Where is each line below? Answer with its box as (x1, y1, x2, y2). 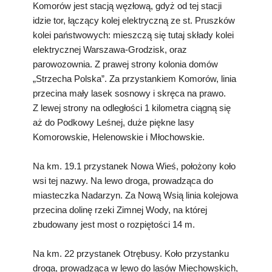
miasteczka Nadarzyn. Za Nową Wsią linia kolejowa (33, 189, 238, 200)
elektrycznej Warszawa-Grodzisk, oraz (33, 44, 187, 55)
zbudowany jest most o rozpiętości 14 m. (33, 219, 195, 229)
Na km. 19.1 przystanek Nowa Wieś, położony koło (33, 160, 236, 171)
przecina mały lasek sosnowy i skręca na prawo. (33, 87, 226, 98)
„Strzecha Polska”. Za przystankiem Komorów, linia (33, 73, 236, 84)
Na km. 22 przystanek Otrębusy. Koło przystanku (33, 248, 229, 259)
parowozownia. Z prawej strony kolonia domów (33, 58, 218, 69)
